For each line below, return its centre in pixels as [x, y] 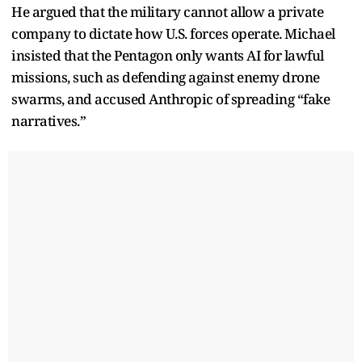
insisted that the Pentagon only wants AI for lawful [168, 55]
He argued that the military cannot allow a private [167, 11]
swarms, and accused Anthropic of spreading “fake [170, 99]
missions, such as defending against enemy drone [166, 77]
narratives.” [48, 120]
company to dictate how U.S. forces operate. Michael [173, 33]
